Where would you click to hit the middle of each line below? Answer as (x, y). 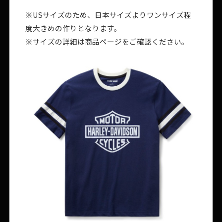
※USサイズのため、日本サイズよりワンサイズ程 (108, 15)
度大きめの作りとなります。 (73, 28)
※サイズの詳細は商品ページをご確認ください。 (107, 42)
